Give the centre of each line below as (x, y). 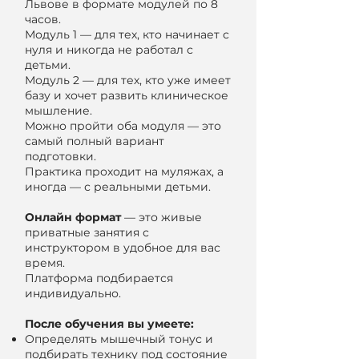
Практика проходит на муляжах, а (124, 171)
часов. (43, 19)
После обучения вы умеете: (109, 324)
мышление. (58, 111)
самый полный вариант (95, 141)
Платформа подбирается (99, 278)
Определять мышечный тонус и (119, 339)
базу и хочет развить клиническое (127, 95)
